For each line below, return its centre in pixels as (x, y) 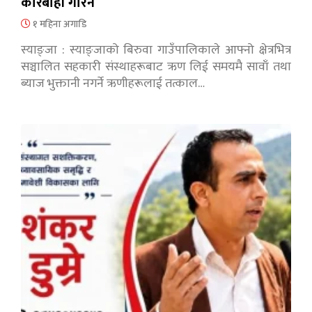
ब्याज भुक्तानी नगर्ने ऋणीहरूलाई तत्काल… (113, 84)
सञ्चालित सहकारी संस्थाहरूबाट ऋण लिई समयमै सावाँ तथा (156, 67)
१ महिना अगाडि (58, 24)
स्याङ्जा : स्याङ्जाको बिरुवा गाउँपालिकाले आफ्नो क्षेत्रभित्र (156, 50)
